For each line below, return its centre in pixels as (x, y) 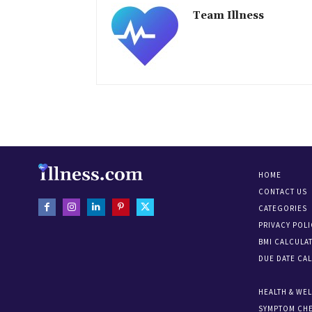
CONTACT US (283, 192)
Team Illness (228, 16)
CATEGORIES (283, 208)
